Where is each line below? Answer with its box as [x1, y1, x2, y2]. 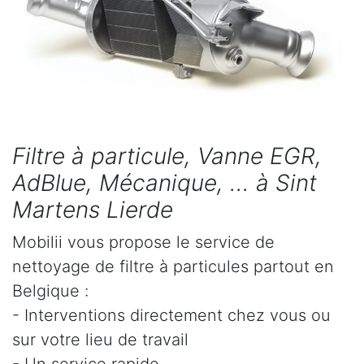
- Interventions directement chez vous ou [12, 305, 331, 325]
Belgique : [12, 280, 89, 301]
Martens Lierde [12, 195, 173, 223]
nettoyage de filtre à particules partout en [12, 256, 334, 276]
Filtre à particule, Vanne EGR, [12, 141, 322, 170]
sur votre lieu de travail [12, 329, 188, 349]
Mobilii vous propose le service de [12, 232, 275, 252]
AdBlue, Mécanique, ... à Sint [12, 168, 317, 197]
